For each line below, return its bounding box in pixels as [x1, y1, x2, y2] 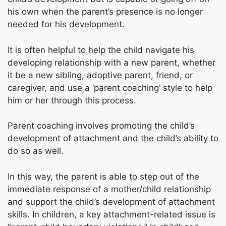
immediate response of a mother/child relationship [8, 184, 211, 194]
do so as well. [8, 146, 64, 156]
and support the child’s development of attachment [8, 196, 215, 207]
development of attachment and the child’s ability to [8, 133, 218, 143]
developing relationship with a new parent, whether [8, 57, 215, 68]
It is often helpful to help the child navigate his [8, 44, 194, 55]
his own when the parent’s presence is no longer [8, 7, 203, 17]
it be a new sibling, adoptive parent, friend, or [8, 70, 193, 80]
